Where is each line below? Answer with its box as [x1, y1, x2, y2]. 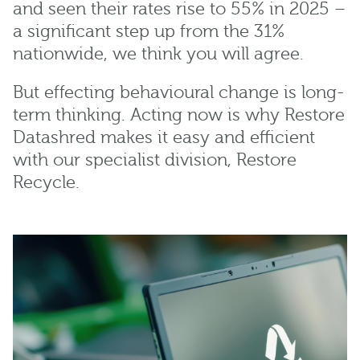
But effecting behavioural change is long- [13, 83, 345, 104]
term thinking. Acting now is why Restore [13, 105, 345, 126]
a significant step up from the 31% [13, 22, 284, 43]
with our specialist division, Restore [13, 150, 297, 171]
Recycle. [13, 173, 80, 194]
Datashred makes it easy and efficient [13, 128, 315, 149]
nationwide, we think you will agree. [13, 44, 304, 65]
